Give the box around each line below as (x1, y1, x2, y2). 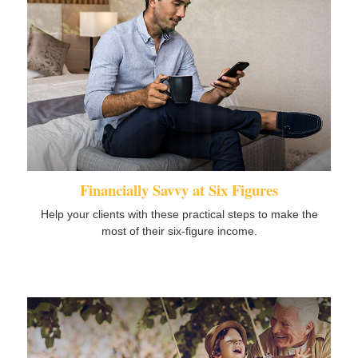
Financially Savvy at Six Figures (80, 178, 278, 201)
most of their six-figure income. (101, 224, 257, 237)
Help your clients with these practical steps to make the (40, 207, 318, 221)
